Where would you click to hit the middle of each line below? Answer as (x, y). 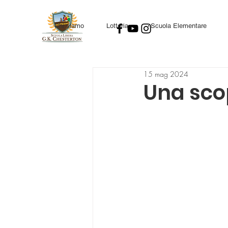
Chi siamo (69, 26)
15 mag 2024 (166, 74)
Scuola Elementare (179, 26)
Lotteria (117, 26)
